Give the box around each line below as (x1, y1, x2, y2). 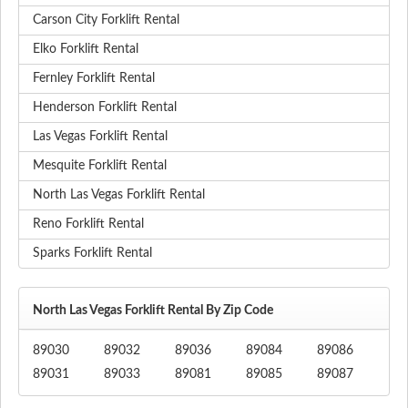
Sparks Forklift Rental (33, 247, 152, 260)
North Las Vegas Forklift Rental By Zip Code (33, 304, 273, 318)
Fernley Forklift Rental (33, 72, 155, 86)
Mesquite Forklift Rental (33, 159, 167, 173)
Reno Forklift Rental (33, 218, 144, 231)
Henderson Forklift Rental (33, 101, 177, 115)
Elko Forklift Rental (33, 43, 138, 56)
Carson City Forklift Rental (33, 14, 179, 27)
